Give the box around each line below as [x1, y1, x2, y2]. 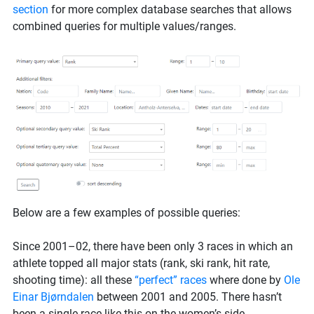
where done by [207, 273, 284, 287]
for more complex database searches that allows [48, 2, 292, 16]
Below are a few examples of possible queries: [13, 205, 240, 219]
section [13, 2, 48, 16]
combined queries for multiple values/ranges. [13, 19, 236, 33]
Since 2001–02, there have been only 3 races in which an [13, 239, 293, 253]
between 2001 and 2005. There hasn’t [94, 289, 282, 303]
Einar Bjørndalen [13, 289, 94, 303]
